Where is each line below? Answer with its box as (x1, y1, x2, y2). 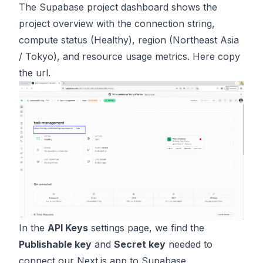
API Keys (48, 221, 88, 234)
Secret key (114, 238, 166, 250)
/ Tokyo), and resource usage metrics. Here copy (19, 50, 240, 63)
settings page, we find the (88, 221, 204, 234)
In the (19, 221, 48, 234)
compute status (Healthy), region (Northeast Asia (19, 34, 239, 46)
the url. (19, 67, 50, 79)
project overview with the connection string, (19, 18, 215, 30)
